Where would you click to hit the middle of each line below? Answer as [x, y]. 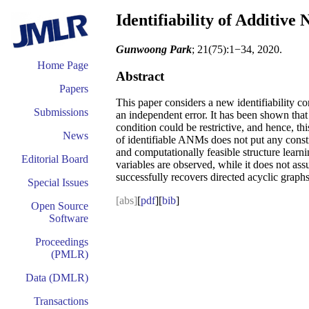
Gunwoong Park [154, 49]
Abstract [140, 76]
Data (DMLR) [57, 278]
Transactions [61, 301]
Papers [74, 89]
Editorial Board [55, 159]
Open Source [60, 206]
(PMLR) [70, 254]
